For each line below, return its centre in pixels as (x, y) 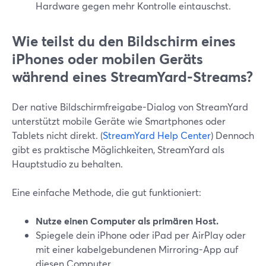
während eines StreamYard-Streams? (132, 77)
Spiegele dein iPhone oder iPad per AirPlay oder (141, 235)
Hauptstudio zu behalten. (67, 164)
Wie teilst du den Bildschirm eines (124, 41)
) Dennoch (232, 135)
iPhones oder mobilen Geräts (107, 59)
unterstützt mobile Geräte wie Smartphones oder (119, 121)
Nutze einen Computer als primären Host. (127, 221)
